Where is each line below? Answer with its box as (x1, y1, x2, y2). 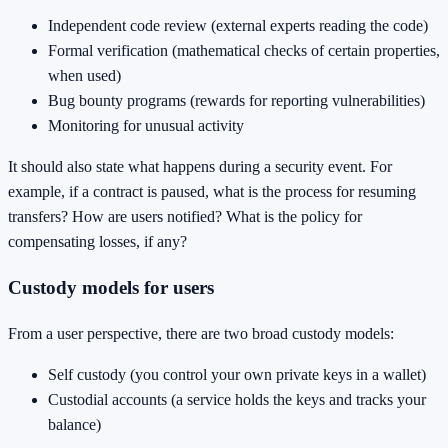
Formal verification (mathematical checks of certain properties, (48, 42, 440, 60)
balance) (48, 415, 101, 433)
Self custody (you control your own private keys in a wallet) (48, 365, 426, 383)
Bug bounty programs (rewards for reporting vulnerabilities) (48, 92, 425, 110)
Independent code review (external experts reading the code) (48, 17, 428, 35)
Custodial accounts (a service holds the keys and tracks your (48, 390, 426, 408)
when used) (48, 67, 121, 85)
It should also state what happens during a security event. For (8, 158, 392, 176)
